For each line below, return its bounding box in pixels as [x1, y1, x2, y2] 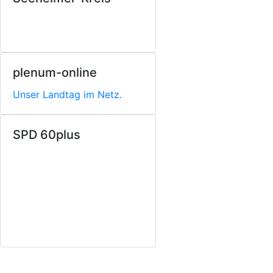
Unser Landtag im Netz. [13, 88, 122, 101]
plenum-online [13, 65, 97, 80]
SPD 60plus [13, 127, 80, 142]
